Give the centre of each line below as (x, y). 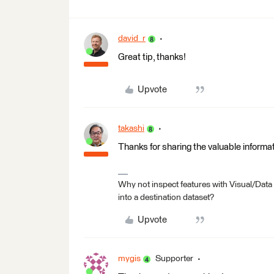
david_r (132, 39)
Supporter (174, 259)
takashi (131, 128)
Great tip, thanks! (152, 57)
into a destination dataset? (166, 198)
